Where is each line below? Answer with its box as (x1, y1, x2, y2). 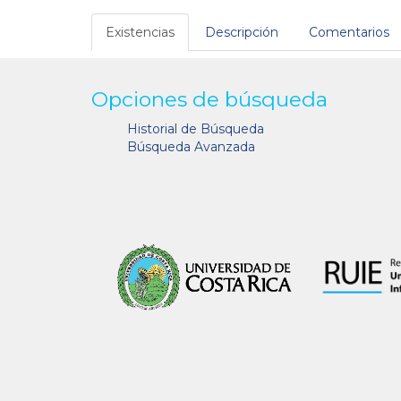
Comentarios (309, 23, 389, 40)
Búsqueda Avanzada (127, 138, 255, 155)
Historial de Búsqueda (127, 120, 264, 137)
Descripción (205, 23, 278, 40)
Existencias (106, 23, 175, 40)
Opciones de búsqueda (91, 86, 328, 112)
